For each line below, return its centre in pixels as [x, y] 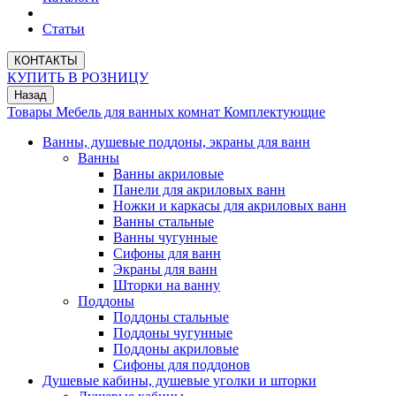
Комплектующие [274, 112]
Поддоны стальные [171, 317]
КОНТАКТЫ [46, 61]
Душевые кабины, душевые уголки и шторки [179, 381]
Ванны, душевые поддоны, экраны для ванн [176, 142]
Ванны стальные [164, 221]
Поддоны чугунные [173, 333]
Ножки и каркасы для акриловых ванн [230, 206]
